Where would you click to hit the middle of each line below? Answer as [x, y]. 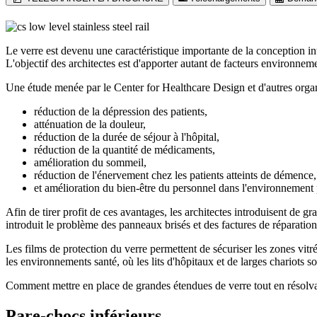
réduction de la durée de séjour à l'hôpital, [127, 137]
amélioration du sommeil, [90, 162]
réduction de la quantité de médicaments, [125, 149]
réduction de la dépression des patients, [121, 111]
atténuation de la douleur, [90, 124]
